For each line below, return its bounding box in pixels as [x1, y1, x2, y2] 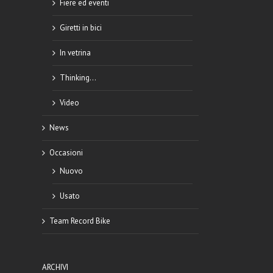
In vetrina [59, 48, 91, 58]
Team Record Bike [49, 216, 110, 226]
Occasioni [49, 147, 83, 158]
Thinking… [59, 73, 96, 83]
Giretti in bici [59, 23, 102, 33]
